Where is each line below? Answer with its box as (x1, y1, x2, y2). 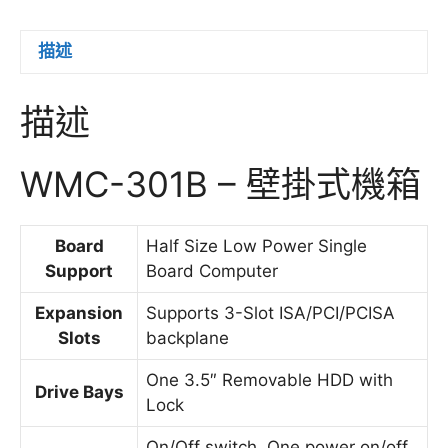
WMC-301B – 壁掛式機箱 (20, 163, 421, 206)
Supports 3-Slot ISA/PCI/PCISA (146, 303, 395, 324)
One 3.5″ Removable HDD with (146, 370, 393, 391)
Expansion (35, 303, 123, 324)
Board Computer (146, 261, 278, 282)
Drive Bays (34, 382, 124, 403)
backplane (146, 328, 229, 349)
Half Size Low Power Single (146, 236, 367, 257)
